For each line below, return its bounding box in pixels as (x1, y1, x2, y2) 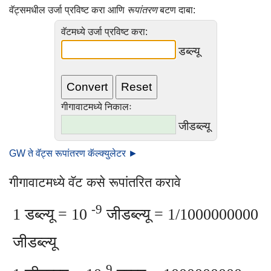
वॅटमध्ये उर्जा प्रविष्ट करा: (60, 27, 148, 37)
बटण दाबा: (157, 5, 195, 15)
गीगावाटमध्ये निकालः (60, 102, 132, 112)
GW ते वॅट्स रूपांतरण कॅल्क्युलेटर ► (9, 148, 138, 158)
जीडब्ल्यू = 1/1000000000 (102, 205, 258, 223)
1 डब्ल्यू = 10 (13, 205, 91, 223)
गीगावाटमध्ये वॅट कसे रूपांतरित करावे (9, 175, 181, 190)
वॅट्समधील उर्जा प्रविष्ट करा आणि (9, 5, 127, 15)
